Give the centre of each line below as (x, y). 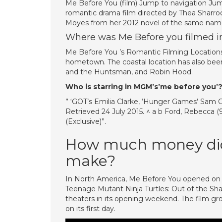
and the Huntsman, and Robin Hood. (129, 72)
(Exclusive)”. (86, 121)
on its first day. (90, 209)
